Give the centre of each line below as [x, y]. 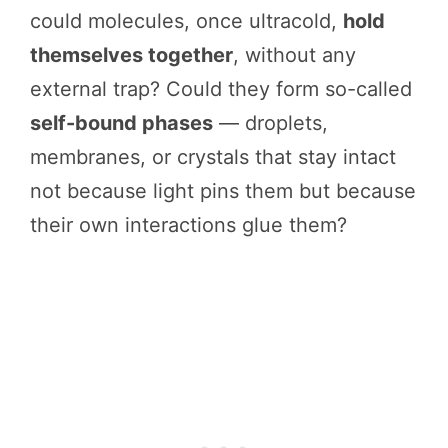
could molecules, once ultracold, [186, 20]
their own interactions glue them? [188, 224]
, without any [294, 54]
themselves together [131, 54]
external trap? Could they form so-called [221, 88]
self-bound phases [121, 122]
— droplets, [270, 122]
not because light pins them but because [223, 190]
